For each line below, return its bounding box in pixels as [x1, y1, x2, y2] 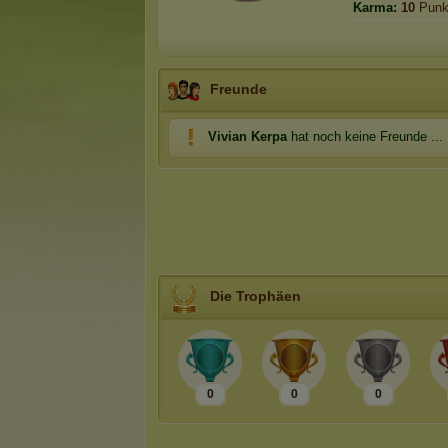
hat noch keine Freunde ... [287, 129, 443, 144]
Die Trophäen [210, 288, 301, 304]
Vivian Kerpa [208, 129, 287, 144]
